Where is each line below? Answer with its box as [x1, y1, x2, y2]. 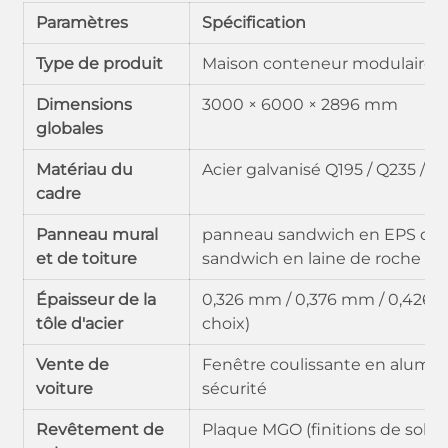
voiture [36, 379, 93, 398]
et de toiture [36, 249, 137, 268]
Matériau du [36, 160, 133, 179]
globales [36, 119, 103, 138]
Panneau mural [36, 225, 158, 244]
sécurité [202, 379, 267, 398]
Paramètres [36, 13, 128, 32]
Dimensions [36, 95, 132, 114]
